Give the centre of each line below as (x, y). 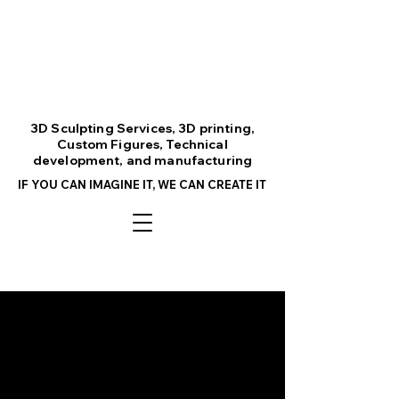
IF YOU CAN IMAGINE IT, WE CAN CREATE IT (142, 184)
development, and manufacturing (142, 160)
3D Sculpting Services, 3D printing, (142, 128)
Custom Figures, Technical (142, 144)
